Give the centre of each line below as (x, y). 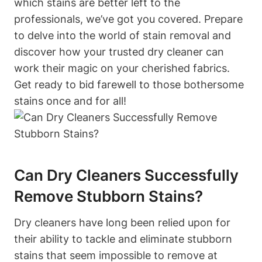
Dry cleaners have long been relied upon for (122, 222)
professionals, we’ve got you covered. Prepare (128, 19)
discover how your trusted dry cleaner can (119, 51)
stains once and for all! (70, 101)
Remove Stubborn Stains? (108, 196)
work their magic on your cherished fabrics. (122, 68)
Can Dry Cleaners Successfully (126, 175)
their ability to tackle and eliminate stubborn (123, 239)
